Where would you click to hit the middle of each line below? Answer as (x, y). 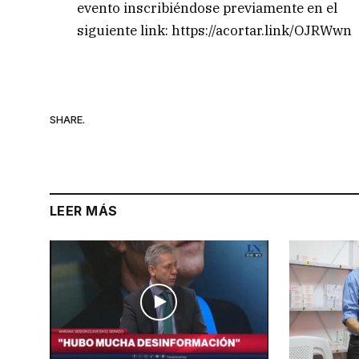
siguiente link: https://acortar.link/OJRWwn (215, 31)
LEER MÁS (84, 211)
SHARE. (67, 119)
